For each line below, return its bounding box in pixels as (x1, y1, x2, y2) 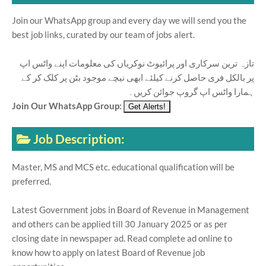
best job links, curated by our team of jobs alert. (12, 29, 195, 40)
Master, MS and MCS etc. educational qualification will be (12, 161, 235, 172)
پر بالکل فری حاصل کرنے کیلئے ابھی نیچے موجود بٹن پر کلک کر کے (21, 72, 254, 83)
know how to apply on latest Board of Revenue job (12, 247, 205, 258)
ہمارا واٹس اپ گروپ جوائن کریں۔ (128, 86, 254, 97)
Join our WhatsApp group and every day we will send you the (12, 15, 246, 26)
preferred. (12, 176, 51, 186)
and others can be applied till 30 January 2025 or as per (12, 218, 227, 229)
